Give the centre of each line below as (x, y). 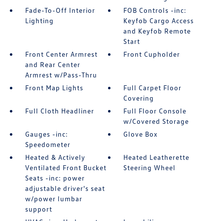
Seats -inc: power (55, 178)
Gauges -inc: (46, 134)
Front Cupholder (152, 54)
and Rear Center (53, 64)
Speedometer (48, 144)
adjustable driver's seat (65, 188)
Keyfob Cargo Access (159, 20)
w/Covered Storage (156, 121)
